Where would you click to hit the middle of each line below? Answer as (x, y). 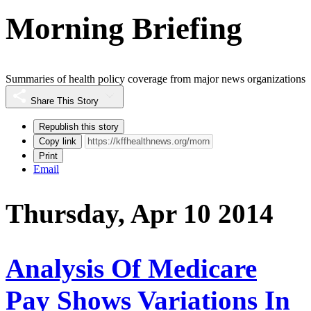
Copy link (58, 142)
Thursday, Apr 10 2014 (140, 214)
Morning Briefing (124, 28)
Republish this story (79, 127)
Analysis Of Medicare (131, 268)
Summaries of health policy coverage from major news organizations (155, 79)
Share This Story (65, 101)
